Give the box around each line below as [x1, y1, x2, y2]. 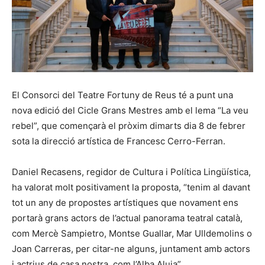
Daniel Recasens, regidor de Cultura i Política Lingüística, [12, 166, 251, 177]
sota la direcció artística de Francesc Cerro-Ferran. [12, 135, 225, 147]
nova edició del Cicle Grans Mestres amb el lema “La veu [12, 104, 248, 116]
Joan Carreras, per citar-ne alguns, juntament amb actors [12, 243, 250, 254]
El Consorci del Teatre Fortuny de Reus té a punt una [12, 89, 233, 101]
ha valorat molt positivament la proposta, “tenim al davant [12, 181, 250, 193]
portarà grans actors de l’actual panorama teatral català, [12, 212, 243, 224]
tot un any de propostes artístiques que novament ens [12, 196, 238, 208]
